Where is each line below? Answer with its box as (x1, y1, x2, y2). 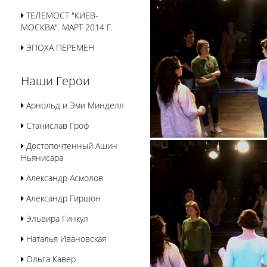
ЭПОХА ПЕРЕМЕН (24, 42, 94, 53)
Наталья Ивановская (24, 233, 106, 244)
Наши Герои (21, 73, 90, 89)
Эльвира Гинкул (24, 213, 88, 224)
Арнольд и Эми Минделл (24, 100, 124, 111)
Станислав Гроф (24, 120, 89, 131)
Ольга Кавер (24, 253, 76, 265)
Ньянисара (21, 152, 63, 163)
